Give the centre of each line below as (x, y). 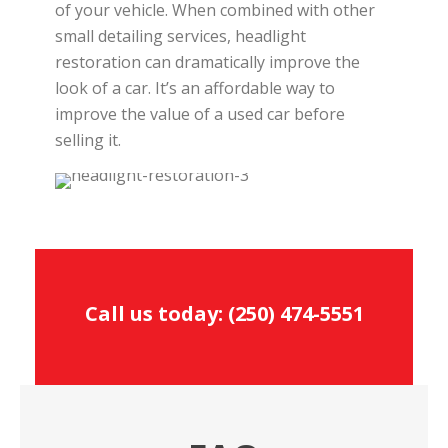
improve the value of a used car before (200, 114)
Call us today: (156, 313)
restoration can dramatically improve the (207, 62)
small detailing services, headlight (180, 36)
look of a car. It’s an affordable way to (195, 88)
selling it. (88, 140)
